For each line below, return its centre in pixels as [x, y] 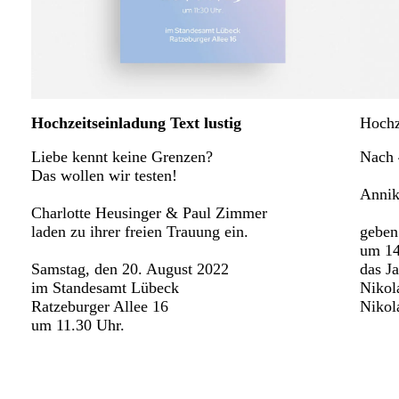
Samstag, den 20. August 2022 [130, 269]
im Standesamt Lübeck [105, 287]
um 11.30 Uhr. [78, 325]
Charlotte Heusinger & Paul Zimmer [149, 212]
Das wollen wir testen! [104, 175]
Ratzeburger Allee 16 [100, 306]
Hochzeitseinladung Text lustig [136, 122]
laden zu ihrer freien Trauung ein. [140, 231]
